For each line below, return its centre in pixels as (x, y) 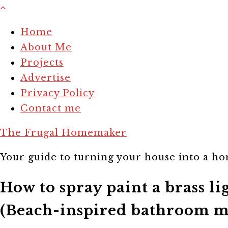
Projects (42, 63)
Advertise (46, 78)
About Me (46, 47)
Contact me (51, 108)
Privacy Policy (58, 93)
